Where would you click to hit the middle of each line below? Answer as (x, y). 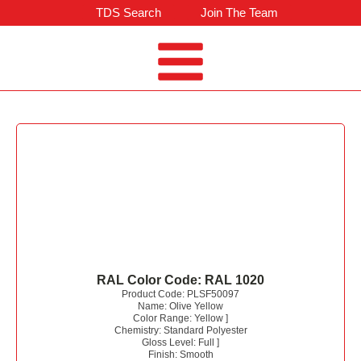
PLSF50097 (213, 295)
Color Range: (164, 319)
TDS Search (128, 12)
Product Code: (154, 295)
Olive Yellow (196, 307)
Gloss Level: (170, 343)
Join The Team (239, 12)
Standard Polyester (205, 331)
